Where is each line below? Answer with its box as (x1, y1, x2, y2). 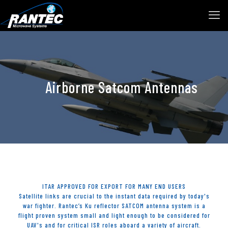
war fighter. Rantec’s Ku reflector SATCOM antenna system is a (22, 202, 206, 210)
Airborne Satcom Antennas (45, 78, 198, 96)
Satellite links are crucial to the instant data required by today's (18, 192, 210, 200)
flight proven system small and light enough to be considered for (18, 211, 210, 219)
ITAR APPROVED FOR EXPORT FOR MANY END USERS (42, 182, 186, 190)
